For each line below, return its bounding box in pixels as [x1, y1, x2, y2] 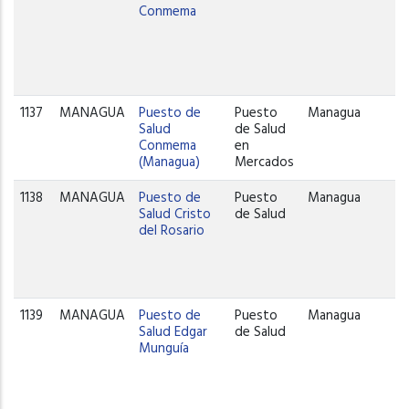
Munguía [139, 337, 190, 360]
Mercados [235, 151, 295, 173]
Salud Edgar [139, 320, 208, 343]
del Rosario [139, 219, 205, 242]
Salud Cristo [139, 203, 212, 225]
